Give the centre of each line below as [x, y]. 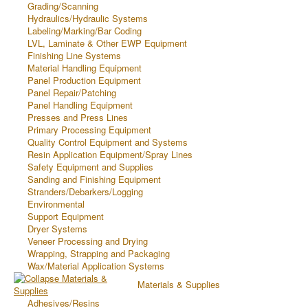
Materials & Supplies [179, 284]
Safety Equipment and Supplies [90, 167]
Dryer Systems [57, 229]
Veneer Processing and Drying [88, 241]
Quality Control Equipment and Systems [108, 142]
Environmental [56, 204]
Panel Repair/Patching [72, 92]
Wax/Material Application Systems [96, 266]
